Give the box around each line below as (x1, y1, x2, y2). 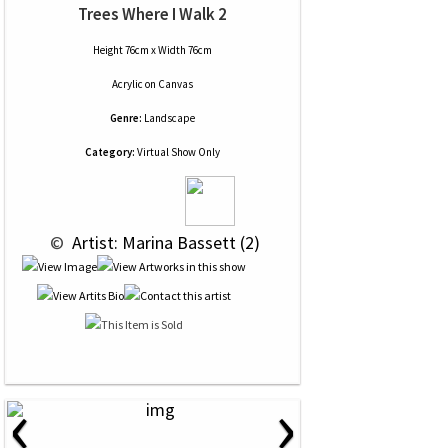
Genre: (110, 111, 142, 125)
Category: (85, 145, 135, 159)
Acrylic (112, 77, 143, 91)
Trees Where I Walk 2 (78, 3, 227, 25)
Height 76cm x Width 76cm (93, 43, 212, 57)
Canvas (158, 77, 193, 91)
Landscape (144, 111, 195, 125)
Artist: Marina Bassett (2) (67, 231, 260, 254)
